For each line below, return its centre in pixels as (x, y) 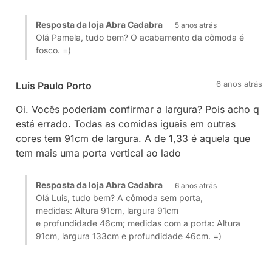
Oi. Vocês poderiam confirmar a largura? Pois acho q (138, 109)
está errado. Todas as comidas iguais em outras (126, 124)
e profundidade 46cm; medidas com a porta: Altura (138, 223)
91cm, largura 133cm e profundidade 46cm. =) (129, 236)
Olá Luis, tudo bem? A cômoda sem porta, (119, 198)
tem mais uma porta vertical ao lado (98, 153)
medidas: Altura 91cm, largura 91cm (107, 210)
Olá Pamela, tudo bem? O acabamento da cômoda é (140, 37)
